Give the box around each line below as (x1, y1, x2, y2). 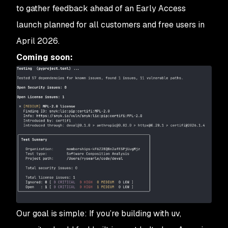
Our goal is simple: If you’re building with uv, (16, 208, 181, 219)
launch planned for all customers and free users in (16, 19, 205, 31)
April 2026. (16, 36, 60, 47)
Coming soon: (16, 52, 73, 63)
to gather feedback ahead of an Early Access (16, 3, 186, 14)
